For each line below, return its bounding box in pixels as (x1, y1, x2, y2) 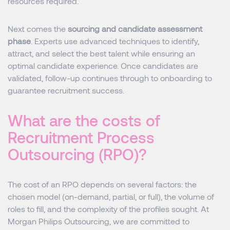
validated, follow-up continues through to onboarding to (8, 73, 212, 83)
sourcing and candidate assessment (68, 24, 202, 33)
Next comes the (8, 24, 68, 33)
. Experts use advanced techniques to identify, (31, 36, 199, 46)
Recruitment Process (8, 128, 155, 146)
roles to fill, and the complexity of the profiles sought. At (8, 204, 209, 214)
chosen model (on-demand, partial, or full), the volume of (8, 191, 214, 201)
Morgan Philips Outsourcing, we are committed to (8, 216, 189, 226)
